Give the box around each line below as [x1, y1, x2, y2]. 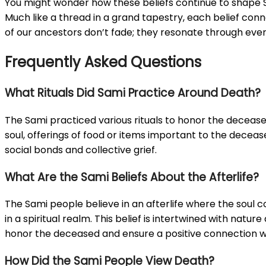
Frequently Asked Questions [5, 52, 201, 72]
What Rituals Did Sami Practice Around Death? [5, 85, 261, 102]
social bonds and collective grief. [5, 142, 157, 157]
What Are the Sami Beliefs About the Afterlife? [5, 169, 259, 185]
